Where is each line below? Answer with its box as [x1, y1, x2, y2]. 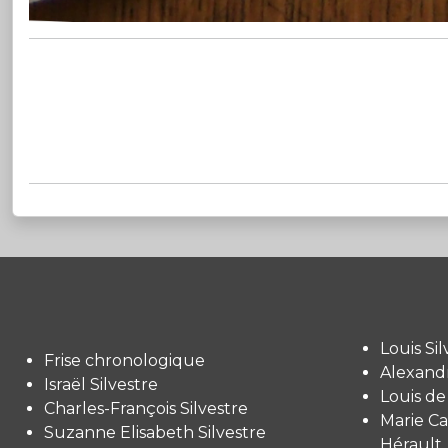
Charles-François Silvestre [44, 398, 248, 418]
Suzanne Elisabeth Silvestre [44, 422, 266, 442]
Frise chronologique [44, 350, 205, 370]
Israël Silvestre [44, 374, 158, 394]
